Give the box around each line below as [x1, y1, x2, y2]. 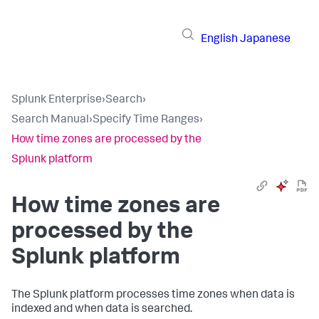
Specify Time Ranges [93, 115, 199, 126]
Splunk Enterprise [11, 95, 102, 106]
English [201, 33, 238, 46]
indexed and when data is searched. [11, 304, 192, 315]
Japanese [240, 33, 291, 46]
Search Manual [11, 115, 89, 126]
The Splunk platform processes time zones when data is [11, 290, 295, 301]
